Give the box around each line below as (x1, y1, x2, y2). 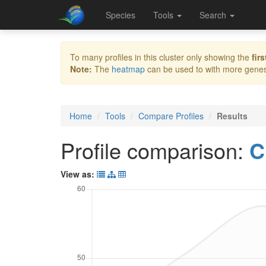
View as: (61, 168, 97, 180)
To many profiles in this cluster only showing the (70, 51, 252, 63)
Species (106, 9, 135, 21)
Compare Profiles (138, 110, 204, 122)
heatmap (112, 63, 145, 75)
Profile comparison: (61, 135, 249, 165)
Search (199, 9, 229, 21)
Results (217, 110, 248, 122)
